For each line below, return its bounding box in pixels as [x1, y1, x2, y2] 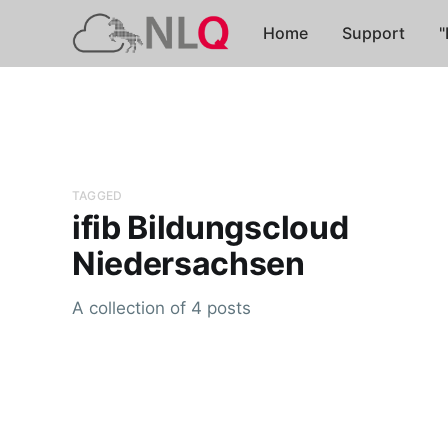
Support [342, 22, 406, 43]
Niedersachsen [72, 244, 305, 284]
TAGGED [72, 188, 123, 204]
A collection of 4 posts [72, 298, 251, 319]
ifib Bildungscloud [72, 208, 349, 248]
